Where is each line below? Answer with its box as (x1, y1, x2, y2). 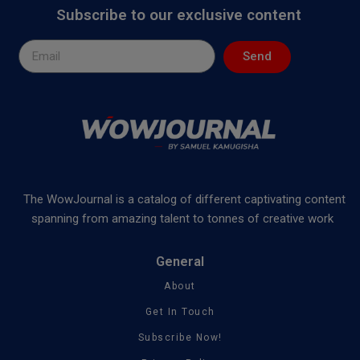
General (156, 254, 204, 270)
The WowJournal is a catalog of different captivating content (22, 192, 346, 207)
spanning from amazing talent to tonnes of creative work (31, 211, 337, 227)
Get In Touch (145, 306, 215, 318)
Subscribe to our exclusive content (56, 5, 301, 24)
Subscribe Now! (137, 332, 223, 344)
